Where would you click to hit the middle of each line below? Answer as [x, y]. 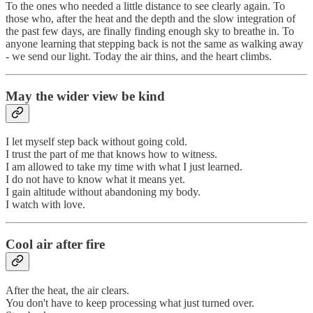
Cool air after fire [55, 245]
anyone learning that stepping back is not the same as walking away [154, 43]
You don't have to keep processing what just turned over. [130, 303]
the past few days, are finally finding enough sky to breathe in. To [150, 31]
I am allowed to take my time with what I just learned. [124, 167]
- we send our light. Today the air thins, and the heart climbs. [139, 56]
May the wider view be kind [85, 96]
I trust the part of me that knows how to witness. [111, 154]
